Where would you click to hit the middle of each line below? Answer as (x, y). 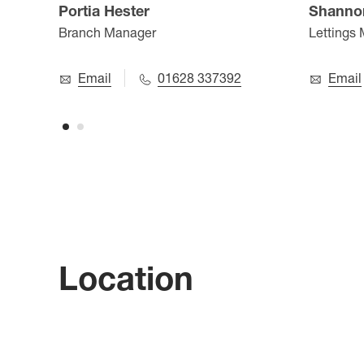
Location (126, 278)
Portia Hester (104, 11)
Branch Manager (107, 32)
